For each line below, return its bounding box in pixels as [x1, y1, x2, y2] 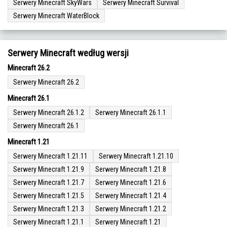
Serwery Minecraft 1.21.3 [13, 205, 84, 213]
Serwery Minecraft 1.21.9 [13, 165, 84, 174]
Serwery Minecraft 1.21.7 [13, 178, 84, 187]
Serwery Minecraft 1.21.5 [13, 192, 84, 200]
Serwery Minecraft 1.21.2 [95, 205, 166, 213]
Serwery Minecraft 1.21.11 [13, 152, 88, 161]
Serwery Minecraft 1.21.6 [95, 178, 166, 187]
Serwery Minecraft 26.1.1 [95, 108, 166, 117]
